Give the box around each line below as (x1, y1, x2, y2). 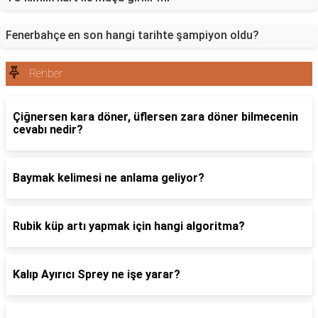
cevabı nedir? (13, 123, 83, 136)
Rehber (29, 67, 62, 80)
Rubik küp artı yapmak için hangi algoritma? (13, 219, 245, 233)
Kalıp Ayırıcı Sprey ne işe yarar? (13, 268, 180, 281)
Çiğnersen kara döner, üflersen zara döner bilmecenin (13, 110, 298, 124)
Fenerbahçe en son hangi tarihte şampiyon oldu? (6, 28, 259, 42)
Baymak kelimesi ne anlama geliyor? (13, 171, 204, 185)
